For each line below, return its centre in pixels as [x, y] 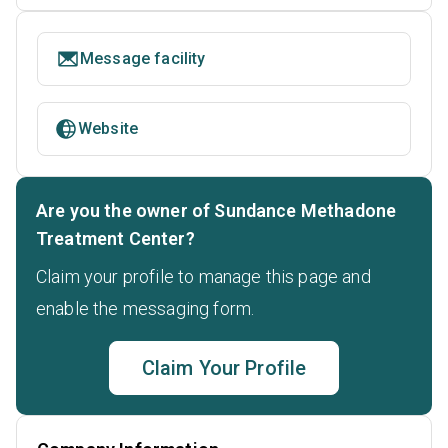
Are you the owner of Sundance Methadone [216, 210]
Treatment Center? [115, 238]
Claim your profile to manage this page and [203, 276]
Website [108, 128]
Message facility [143, 58]
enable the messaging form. [145, 308]
